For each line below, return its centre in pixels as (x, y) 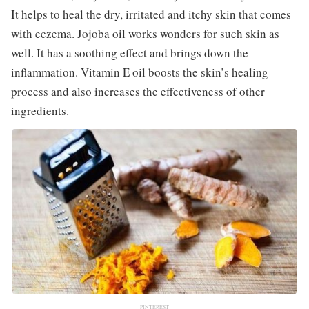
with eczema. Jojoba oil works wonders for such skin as (145, 34)
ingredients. (40, 111)
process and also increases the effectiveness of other (138, 92)
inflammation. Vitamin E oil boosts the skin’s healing (139, 72)
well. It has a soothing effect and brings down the (129, 53)
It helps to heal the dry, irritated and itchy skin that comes (151, 14)
